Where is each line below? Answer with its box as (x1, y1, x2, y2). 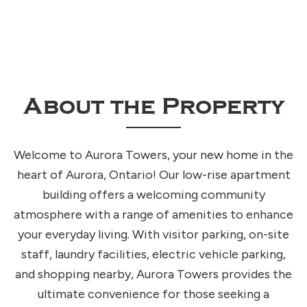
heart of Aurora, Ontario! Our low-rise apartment (16, 167, 291, 183)
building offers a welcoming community (42, 187, 265, 203)
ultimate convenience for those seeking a (38, 286, 269, 302)
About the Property (23, 93, 284, 121)
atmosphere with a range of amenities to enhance (14, 207, 293, 223)
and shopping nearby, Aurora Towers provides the (15, 267, 292, 282)
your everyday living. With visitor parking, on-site (18, 227, 289, 243)
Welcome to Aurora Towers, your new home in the (14, 147, 293, 163)
